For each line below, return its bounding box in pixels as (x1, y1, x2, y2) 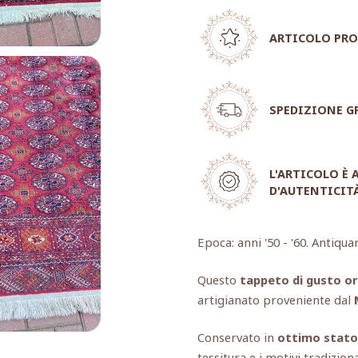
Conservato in (197, 328, 277, 345)
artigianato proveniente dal (197, 291, 354, 308)
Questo (197, 271, 240, 288)
